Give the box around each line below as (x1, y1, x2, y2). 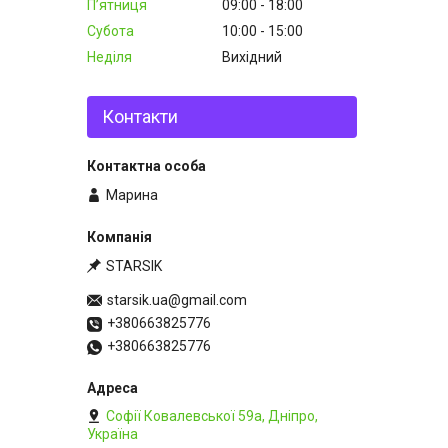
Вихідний (222, 48, 282, 65)
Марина (106, 186, 158, 203)
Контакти (102, 105, 178, 127)
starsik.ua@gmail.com (107, 292, 247, 309)
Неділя (87, 48, 132, 65)
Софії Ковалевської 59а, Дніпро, (106, 408, 318, 425)
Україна (87, 426, 138, 443)
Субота (87, 22, 134, 39)
